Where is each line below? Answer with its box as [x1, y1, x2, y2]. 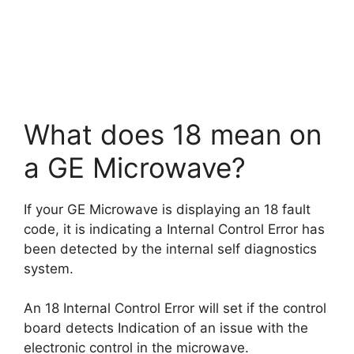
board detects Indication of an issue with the [24, 320, 308, 336]
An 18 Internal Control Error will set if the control [24, 300, 326, 316]
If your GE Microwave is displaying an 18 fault [24, 201, 311, 217]
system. [24, 260, 73, 277]
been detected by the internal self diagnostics [24, 240, 317, 257]
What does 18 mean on [24, 117, 322, 151]
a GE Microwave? [24, 150, 246, 184]
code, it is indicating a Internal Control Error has [24, 220, 325, 237]
